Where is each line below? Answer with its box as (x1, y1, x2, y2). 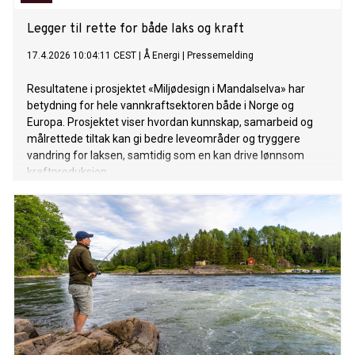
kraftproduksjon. (27, 166, 109, 179)
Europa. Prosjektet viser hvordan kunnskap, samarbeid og (27, 116, 313, 129)
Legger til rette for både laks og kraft (27, 21, 244, 38)
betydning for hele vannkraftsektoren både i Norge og (27, 99, 294, 113)
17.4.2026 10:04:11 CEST (27, 50, 136, 62)
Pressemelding (187, 50, 254, 62)
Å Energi (143, 50, 180, 62)
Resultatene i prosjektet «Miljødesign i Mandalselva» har (27, 82, 305, 96)
